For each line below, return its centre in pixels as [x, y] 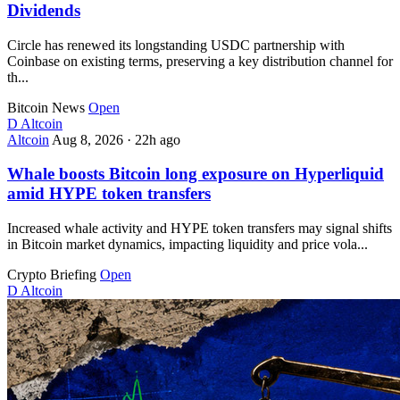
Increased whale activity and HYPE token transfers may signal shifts [200, 229]
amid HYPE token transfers [109, 194]
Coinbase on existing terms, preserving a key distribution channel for [200, 61]
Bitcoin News [46, 107]
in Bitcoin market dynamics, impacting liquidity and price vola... [187, 245]
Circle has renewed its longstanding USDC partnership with [176, 45]
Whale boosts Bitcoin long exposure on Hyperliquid [196, 174]
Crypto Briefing [52, 275]
